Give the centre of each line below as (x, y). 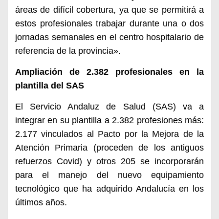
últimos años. (41, 202)
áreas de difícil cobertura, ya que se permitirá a (109, 10)
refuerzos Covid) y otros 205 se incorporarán (109, 161)
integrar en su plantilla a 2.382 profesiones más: (109, 120)
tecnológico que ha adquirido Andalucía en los (109, 189)
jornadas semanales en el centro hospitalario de (109, 37)
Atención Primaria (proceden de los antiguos (109, 148)
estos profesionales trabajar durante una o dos (109, 23)
